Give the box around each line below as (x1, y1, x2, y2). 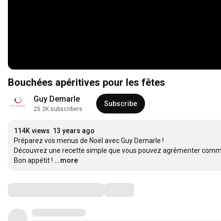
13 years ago (53, 127, 95, 135)
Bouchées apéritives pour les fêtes (8, 76, 165, 89)
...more (54, 156, 78, 165)
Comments (7, 184, 57, 196)
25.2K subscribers (34, 106, 82, 113)
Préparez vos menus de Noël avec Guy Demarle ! (14, 137, 164, 145)
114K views (14, 127, 50, 135)
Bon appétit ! (14, 156, 53, 165)
